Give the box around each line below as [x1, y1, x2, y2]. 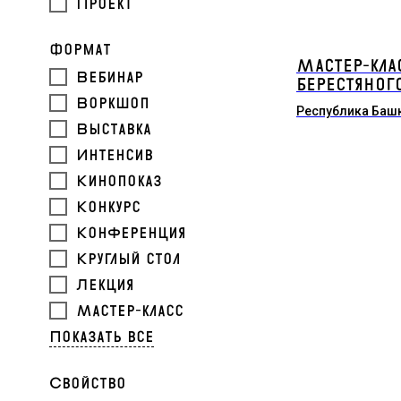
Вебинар [76, 68, 143, 87]
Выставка [76, 120, 151, 139]
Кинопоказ [76, 172, 162, 191]
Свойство [49, 374, 126, 393]
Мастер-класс [76, 302, 183, 320]
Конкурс [76, 198, 141, 217]
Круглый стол [76, 250, 181, 269]
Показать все [49, 328, 154, 346]
